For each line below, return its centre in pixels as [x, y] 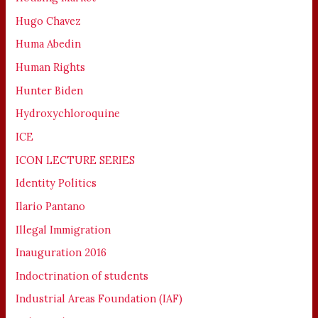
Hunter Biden [50, 90]
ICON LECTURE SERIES [76, 160]
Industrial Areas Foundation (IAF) [99, 299]
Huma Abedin [49, 44]
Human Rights [51, 67]
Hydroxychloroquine [68, 114]
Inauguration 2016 [61, 253]
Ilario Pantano [51, 206]
